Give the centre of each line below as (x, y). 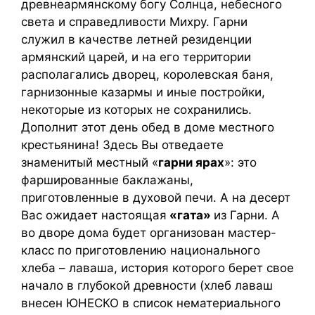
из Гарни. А (247, 215)
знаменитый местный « (90, 162)
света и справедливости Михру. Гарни (134, 22)
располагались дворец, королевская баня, (147, 75)
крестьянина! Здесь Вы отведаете (122, 145)
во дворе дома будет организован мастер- (149, 233)
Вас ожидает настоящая (94, 215)
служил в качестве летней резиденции (136, 39)
